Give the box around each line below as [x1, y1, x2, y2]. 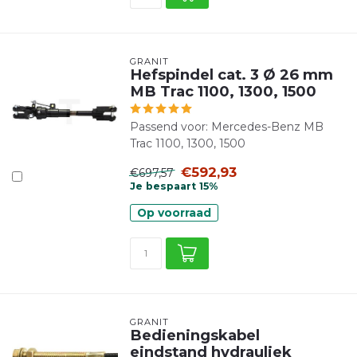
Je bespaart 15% [129, 180, 218, 192]
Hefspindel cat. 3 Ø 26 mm [129, 65, 333, 84]
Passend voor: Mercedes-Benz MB [129, 120, 324, 134]
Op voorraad [136, 206, 211, 219]
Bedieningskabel [129, 326, 260, 344]
